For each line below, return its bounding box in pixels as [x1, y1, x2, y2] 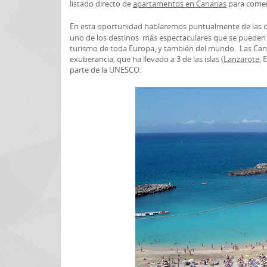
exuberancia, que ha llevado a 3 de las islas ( [70, 54, 223, 64]
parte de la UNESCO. [70, 64, 141, 75]
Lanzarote [223, 54, 259, 64]
